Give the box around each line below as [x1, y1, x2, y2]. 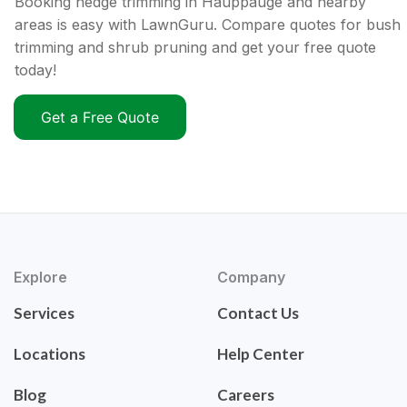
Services [14, 303, 74, 323]
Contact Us [217, 303, 299, 323]
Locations [14, 344, 85, 364]
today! [15, 61, 56, 80]
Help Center [217, 344, 304, 364]
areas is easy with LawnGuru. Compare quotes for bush [15, 15, 401, 35]
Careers [217, 385, 274, 405]
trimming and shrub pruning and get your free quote [15, 38, 376, 57]
